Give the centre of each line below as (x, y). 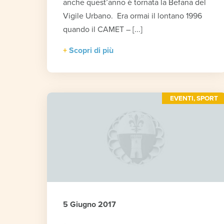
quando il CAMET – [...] (103, 30)
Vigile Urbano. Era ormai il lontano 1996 (133, 16)
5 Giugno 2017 (90, 205)
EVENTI (182, 99)
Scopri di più (91, 51)
